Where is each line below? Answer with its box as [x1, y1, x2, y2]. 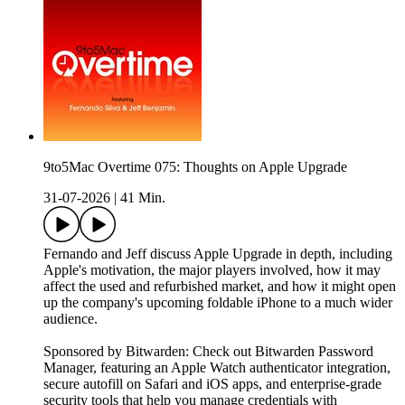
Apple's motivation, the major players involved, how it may [43, 262, 381, 278]
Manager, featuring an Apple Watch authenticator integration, [43, 360, 391, 376]
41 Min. [120, 190, 165, 206]
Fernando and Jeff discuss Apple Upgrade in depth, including [43, 246, 392, 262]
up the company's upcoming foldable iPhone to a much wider [43, 295, 392, 311]
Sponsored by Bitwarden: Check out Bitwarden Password [43, 344, 373, 360]
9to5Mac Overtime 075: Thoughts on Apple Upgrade [43, 159, 347, 175]
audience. [43, 311, 98, 327]
